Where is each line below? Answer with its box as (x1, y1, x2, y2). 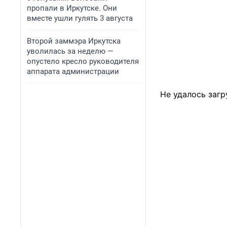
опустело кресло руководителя (27, 57, 139, 66)
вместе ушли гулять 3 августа (27, 14, 133, 23)
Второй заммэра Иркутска (27, 36, 121, 46)
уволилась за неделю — (27, 47, 113, 56)
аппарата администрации (27, 67, 119, 76)
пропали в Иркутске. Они (27, 4, 117, 13)
